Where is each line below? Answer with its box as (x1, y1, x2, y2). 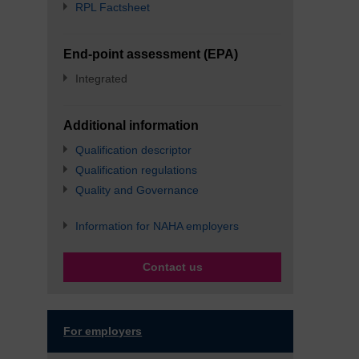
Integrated (75, 72, 128, 85)
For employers (63, 325, 143, 337)
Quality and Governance (75, 184, 200, 196)
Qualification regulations (75, 163, 198, 176)
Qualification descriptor (75, 143, 192, 156)
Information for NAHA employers (75, 220, 240, 232)
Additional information (63, 119, 200, 132)
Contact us (142, 260, 203, 273)
